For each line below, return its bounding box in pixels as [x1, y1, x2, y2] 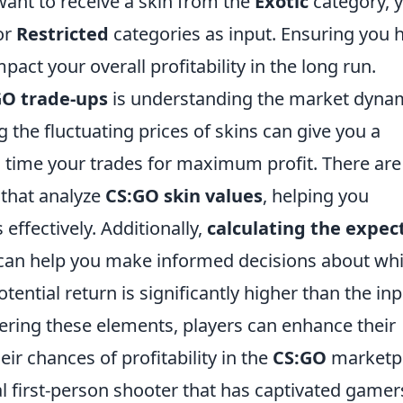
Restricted [16, 22, 109, 47]
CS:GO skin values [105, 184, 263, 209]
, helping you [263, 184, 369, 209]
